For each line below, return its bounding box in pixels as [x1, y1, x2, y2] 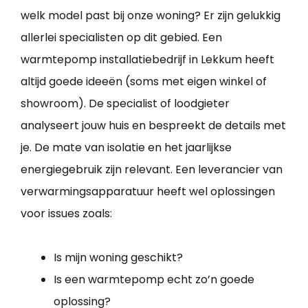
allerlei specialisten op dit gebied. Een [21, 30, 222, 46]
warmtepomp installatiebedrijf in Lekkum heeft [21, 52, 274, 68]
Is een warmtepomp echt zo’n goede [54, 272, 254, 288]
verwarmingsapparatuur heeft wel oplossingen [21, 184, 275, 200]
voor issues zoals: [21, 206, 112, 222]
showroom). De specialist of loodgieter [21, 96, 230, 112]
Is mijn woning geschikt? [54, 250, 183, 266]
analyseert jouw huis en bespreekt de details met [21, 118, 286, 134]
